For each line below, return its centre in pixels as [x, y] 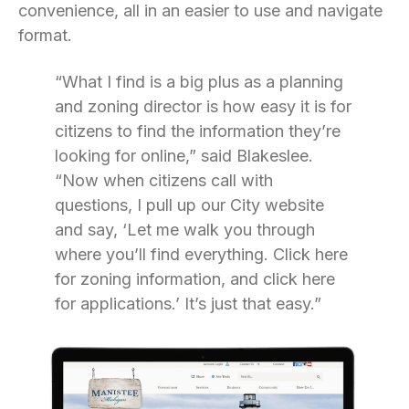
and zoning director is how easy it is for [203, 106]
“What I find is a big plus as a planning [199, 82]
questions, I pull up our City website [189, 205]
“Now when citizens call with [164, 180]
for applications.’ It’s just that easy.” [188, 304]
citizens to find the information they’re [198, 131]
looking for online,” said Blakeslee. [184, 156]
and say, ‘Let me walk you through [185, 230]
